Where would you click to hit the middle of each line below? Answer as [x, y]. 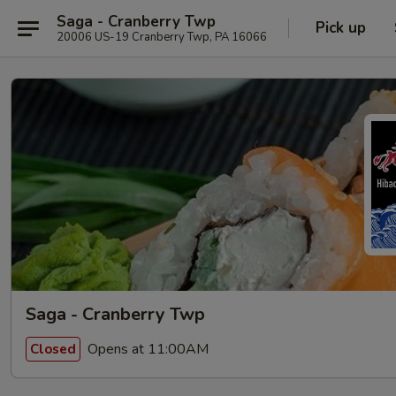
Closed [53, 349]
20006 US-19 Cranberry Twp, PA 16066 [162, 37]
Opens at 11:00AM [146, 349]
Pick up [341, 28]
